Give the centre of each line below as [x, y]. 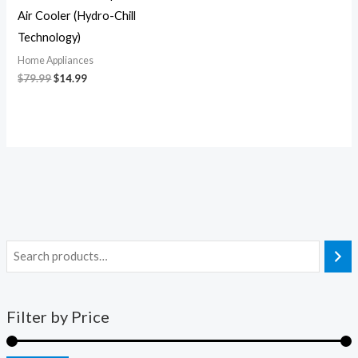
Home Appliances [56, 60]
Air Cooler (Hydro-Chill [77, 16]
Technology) [50, 38]
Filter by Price [58, 317]
